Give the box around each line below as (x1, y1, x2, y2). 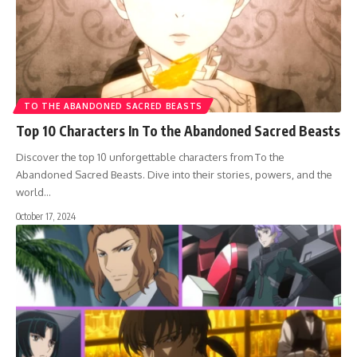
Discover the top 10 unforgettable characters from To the (16, 151, 284, 164)
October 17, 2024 (16, 210, 76, 223)
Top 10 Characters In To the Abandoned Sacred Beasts (16, 122, 340, 140)
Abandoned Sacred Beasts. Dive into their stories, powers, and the (16, 168, 332, 182)
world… (16, 186, 51, 199)
